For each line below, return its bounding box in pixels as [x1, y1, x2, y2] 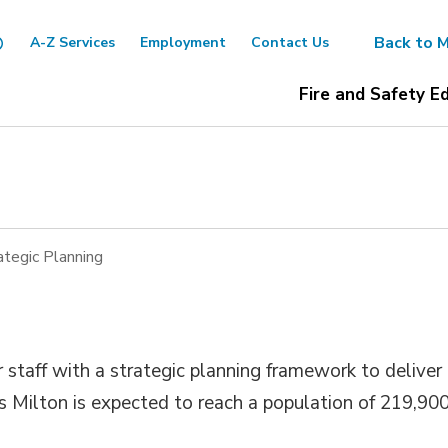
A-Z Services [29, 33, 115, 52]
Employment [139, 33, 226, 52]
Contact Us [250, 33, 329, 52]
